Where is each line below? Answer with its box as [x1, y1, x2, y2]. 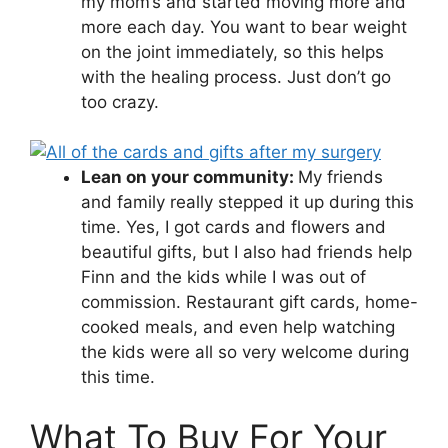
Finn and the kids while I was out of [81, 267, 366, 288]
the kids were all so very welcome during [81, 342, 409, 363]
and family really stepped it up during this [81, 192, 414, 213]
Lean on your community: [81, 167, 298, 188]
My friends [298, 167, 383, 188]
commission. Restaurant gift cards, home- [81, 292, 418, 313]
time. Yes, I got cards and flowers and [81, 217, 386, 238]
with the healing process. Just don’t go [81, 66, 391, 87]
